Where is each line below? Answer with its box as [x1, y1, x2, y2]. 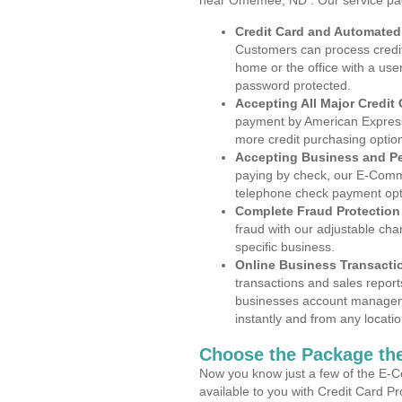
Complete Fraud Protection [235, 204, 400, 218]
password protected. [235, 78, 351, 92]
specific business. [235, 240, 335, 254]
